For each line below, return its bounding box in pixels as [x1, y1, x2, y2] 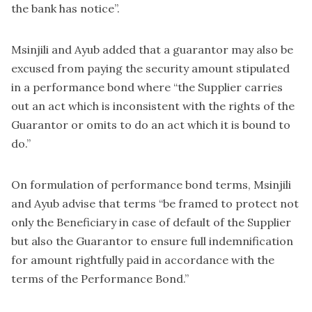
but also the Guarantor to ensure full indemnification [11, 233, 293, 248]
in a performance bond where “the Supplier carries [11, 79, 283, 94]
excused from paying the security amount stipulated [11, 61, 290, 75]
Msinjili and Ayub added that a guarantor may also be [11, 42, 293, 56]
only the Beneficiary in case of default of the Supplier [11, 214, 291, 229]
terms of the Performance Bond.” [11, 271, 189, 286]
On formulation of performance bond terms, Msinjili [11, 177, 291, 192]
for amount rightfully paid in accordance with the [11, 252, 274, 267]
